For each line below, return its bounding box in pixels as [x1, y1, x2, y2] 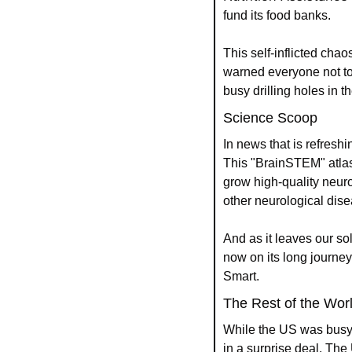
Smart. [223, 269, 259, 283]
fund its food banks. [223, 8, 331, 22]
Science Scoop [223, 109, 317, 126]
